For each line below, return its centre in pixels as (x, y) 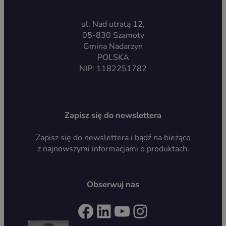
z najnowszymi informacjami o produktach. (113, 149)
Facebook (81, 210)
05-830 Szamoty (113, 36)
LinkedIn (99, 210)
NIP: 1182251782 (113, 69)
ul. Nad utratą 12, (113, 24)
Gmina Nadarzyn (113, 47)
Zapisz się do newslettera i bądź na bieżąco (113, 137)
